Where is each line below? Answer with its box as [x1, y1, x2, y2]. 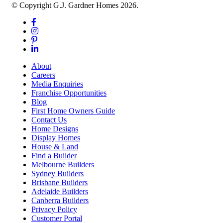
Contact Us [31, 115, 67, 124]
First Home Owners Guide [31, 107, 115, 115]
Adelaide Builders [31, 187, 88, 196]
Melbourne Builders [31, 160, 94, 169]
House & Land [31, 142, 78, 151]
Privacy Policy [31, 205, 77, 214]
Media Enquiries [31, 80, 83, 89]
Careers [31, 71, 55, 80]
